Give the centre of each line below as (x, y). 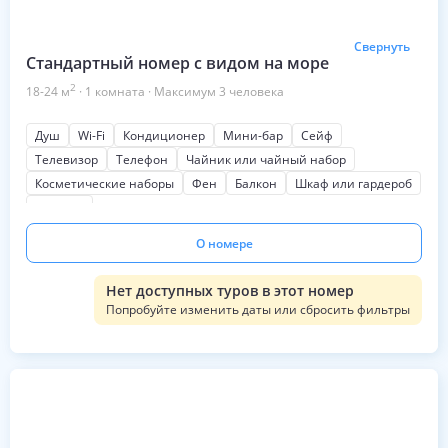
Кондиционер (164, 135)
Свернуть (382, 46)
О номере (224, 243)
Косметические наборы (104, 183)
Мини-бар (253, 135)
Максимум (186, 91)
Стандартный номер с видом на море (177, 63)
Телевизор (66, 159)
